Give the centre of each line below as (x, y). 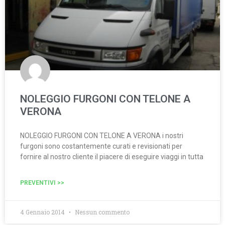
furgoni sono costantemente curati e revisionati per (101, 146)
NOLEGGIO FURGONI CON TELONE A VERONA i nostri (102, 136)
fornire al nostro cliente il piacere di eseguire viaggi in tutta (112, 157)
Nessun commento (101, 212)
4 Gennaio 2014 (43, 212)
